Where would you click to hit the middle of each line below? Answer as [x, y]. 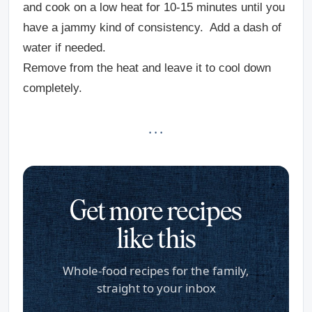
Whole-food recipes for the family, [156, 271]
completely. [53, 88]
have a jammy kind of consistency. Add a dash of [152, 28]
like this [156, 241]
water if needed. [64, 48]
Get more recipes [156, 213]
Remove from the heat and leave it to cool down [147, 68]
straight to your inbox [156, 288]
